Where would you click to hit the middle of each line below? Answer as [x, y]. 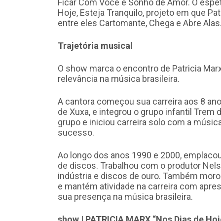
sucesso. [76, 133]
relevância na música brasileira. [119, 79]
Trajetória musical [95, 46]
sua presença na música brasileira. [125, 197]
